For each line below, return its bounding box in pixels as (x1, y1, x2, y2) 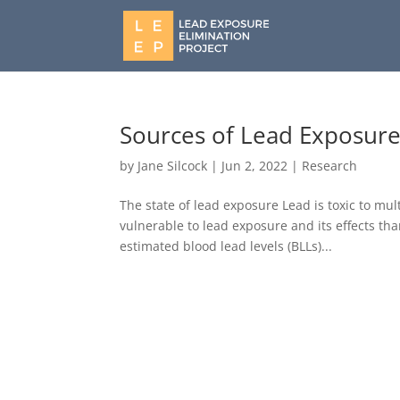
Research (302, 157, 358, 174)
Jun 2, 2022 (221, 157, 288, 174)
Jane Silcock (137, 157, 208, 174)
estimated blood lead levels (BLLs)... (120, 237, 333, 254)
